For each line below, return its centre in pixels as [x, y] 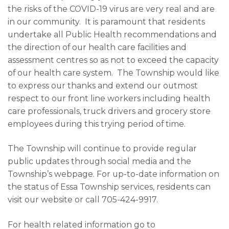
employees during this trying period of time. [97, 124]
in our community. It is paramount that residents [106, 21]
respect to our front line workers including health [109, 98]
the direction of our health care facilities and [97, 47]
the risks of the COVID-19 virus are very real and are [111, 9]
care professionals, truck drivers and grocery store [109, 111]
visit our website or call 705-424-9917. [84, 200]
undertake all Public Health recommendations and [112, 34]
